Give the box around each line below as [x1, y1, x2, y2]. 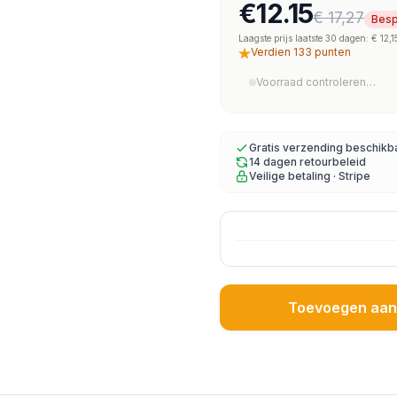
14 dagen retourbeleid [249, 155, 366, 168]
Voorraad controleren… [256, 75, 376, 89]
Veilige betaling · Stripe [249, 169, 370, 183]
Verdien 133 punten [251, 45, 351, 58]
